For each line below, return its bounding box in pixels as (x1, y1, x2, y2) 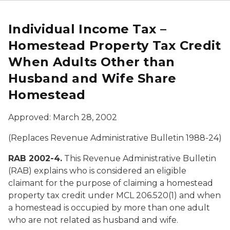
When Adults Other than (8, 54, 175, 69)
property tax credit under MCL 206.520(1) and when (8, 190, 221, 200)
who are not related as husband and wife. (8, 215, 178, 225)
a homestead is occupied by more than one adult (8, 203, 210, 213)
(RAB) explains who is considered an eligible (8, 166, 186, 176)
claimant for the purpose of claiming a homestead (8, 178, 213, 188)
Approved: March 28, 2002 (8, 112, 117, 122)
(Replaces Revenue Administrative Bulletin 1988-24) (8, 133, 222, 143)
